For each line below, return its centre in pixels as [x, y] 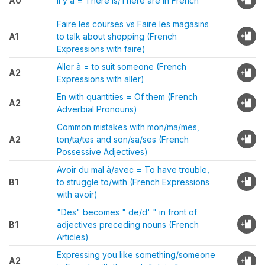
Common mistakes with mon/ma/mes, [128, 127]
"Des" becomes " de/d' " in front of [127, 212]
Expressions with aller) [101, 79]
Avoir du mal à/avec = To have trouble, [133, 169]
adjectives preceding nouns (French [128, 224]
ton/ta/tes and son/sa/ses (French [123, 139]
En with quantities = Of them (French [127, 97]
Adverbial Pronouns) [97, 109]
